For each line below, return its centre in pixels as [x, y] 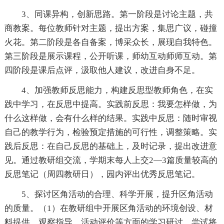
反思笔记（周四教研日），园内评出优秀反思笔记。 [102, 174]
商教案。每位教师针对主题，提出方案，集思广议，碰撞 [110, 28]
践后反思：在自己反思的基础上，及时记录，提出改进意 [110, 146]
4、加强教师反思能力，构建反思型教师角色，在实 [117, 90]
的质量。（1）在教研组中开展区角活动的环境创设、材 [108, 208]
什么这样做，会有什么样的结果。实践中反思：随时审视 [110, 118]
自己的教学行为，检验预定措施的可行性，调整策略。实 [110, 132]
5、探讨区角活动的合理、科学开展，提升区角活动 [117, 194]
